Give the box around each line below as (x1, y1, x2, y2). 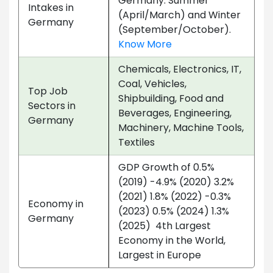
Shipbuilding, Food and (118, 91, 224, 105)
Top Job (28, 83, 68, 98)
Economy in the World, (118, 233, 225, 247)
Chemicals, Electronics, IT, (118, 62, 241, 76)
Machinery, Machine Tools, (118, 120, 244, 135)
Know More (118, 37, 172, 51)
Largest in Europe (118, 247, 201, 262)
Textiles (118, 135, 155, 149)
